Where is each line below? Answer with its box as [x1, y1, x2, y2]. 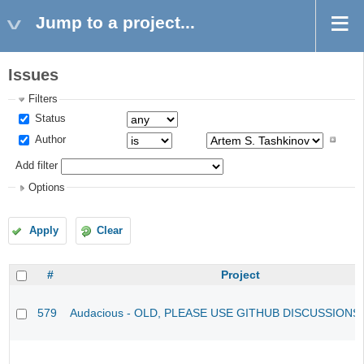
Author [32, 133, 67, 145]
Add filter [15, 160, 58, 172]
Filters [28, 93, 58, 106]
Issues [8, 66, 58, 84]
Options [28, 181, 66, 193]
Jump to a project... [36, 13, 195, 32]
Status [32, 112, 67, 124]
